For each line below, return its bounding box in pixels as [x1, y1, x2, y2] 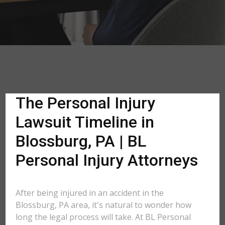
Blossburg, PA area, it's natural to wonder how [16, 199, 192, 210]
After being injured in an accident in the [16, 187, 164, 198]
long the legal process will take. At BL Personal [16, 211, 191, 222]
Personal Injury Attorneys [16, 151, 198, 170]
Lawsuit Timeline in [16, 113, 155, 132]
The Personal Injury [16, 93, 156, 113]
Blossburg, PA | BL [16, 132, 147, 151]
